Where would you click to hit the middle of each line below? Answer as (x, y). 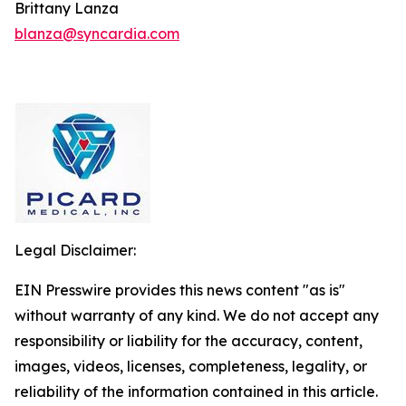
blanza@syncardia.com (97, 34)
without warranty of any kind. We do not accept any (197, 315)
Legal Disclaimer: (75, 250)
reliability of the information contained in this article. (196, 391)
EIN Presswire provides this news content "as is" (180, 290)
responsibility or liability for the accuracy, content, (188, 341)
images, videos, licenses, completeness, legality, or (191, 366)
